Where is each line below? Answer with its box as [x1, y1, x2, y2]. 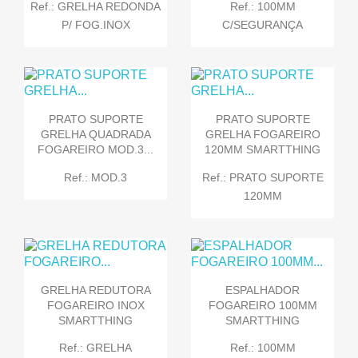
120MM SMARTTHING [205, 143, 320, 157]
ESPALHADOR [225, 283, 300, 296]
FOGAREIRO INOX [46, 298, 145, 312]
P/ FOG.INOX [61, 18, 130, 31]
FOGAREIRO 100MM [208, 298, 317, 312]
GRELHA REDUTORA [40, 283, 151, 296]
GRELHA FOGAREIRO [205, 128, 320, 141]
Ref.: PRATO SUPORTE [201, 170, 324, 184]
